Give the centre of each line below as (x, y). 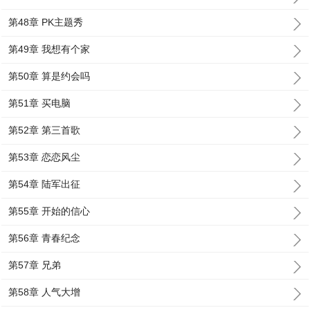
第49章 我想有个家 (49, 49)
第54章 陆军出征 (45, 184)
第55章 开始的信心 (49, 211)
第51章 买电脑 (40, 103)
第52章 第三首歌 (45, 130)
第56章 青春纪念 (45, 238)
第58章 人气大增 (45, 292)
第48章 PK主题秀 (46, 22)
